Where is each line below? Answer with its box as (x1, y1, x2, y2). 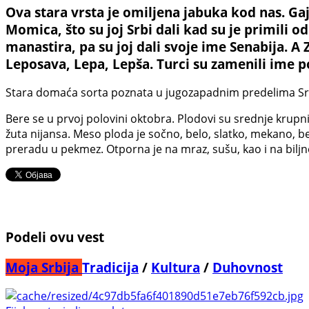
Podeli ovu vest (6, 228, 104, 246)
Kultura (151, 258, 200, 276)
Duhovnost (212, 258, 283, 276)
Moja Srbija (6, 258, 82, 276)
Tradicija (82, 258, 139, 276)
